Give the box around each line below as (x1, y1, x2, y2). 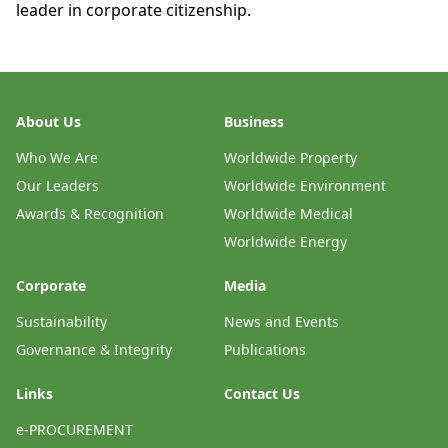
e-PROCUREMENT (16, 420, 133, 440)
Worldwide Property (224, 148, 357, 168)
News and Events (224, 312, 339, 332)
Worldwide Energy (224, 232, 347, 252)
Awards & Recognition (16, 204, 164, 224)
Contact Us (224, 384, 300, 404)
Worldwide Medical (224, 204, 353, 224)
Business (224, 112, 284, 132)
